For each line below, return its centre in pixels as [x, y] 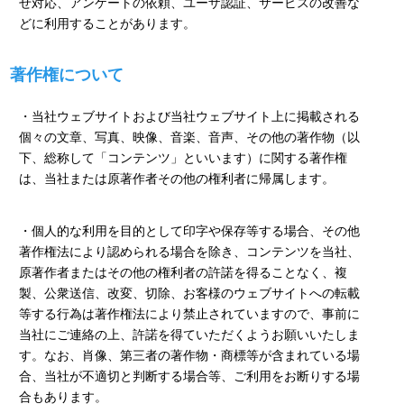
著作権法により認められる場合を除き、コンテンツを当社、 [189, 252]
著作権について [66, 75]
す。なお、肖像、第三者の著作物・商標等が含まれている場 [189, 355]
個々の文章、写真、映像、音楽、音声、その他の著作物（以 [189, 137]
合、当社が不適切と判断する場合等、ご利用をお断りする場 [189, 376]
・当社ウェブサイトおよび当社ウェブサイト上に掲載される [189, 116]
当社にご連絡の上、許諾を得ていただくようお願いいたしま [189, 335]
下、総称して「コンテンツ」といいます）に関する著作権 [183, 158]
